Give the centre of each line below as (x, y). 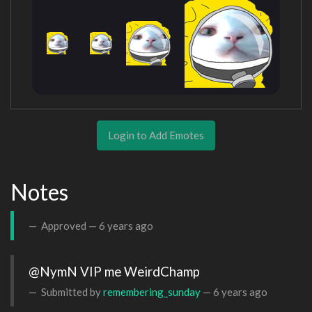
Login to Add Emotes (156, 135)
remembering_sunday (152, 291)
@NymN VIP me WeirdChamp (114, 271)
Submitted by (71, 291)
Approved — (69, 225)
